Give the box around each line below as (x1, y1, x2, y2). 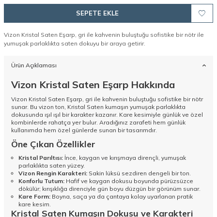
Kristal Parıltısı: (18, 154, 63, 162)
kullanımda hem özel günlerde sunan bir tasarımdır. (11, 126, 157, 134)
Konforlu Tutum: (18, 177, 64, 185)
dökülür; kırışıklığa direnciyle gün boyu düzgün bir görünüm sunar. (18, 185, 201, 193)
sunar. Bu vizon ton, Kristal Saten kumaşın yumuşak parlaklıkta (11, 103, 186, 111)
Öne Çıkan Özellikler (11, 139, 95, 150)
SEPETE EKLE (76, 9, 119, 17)
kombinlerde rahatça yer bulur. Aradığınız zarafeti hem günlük (11, 119, 186, 126)
